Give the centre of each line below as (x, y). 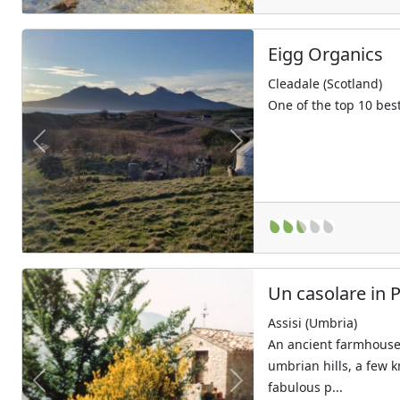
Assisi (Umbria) (313, 323)
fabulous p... (306, 387)
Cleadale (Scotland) (325, 83)
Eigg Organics (326, 54)
